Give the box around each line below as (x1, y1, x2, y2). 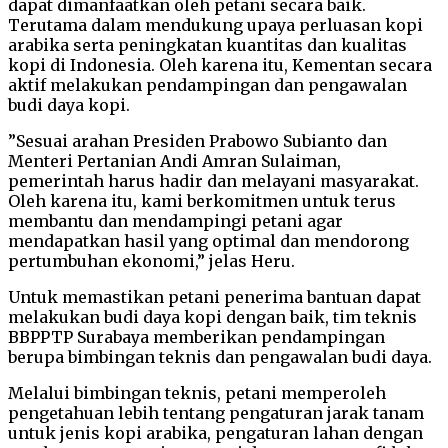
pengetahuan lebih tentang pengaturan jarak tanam (8, 402, 424, 423)
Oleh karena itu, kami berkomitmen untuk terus (8, 190, 396, 211)
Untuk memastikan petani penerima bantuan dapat (8, 286, 421, 307)
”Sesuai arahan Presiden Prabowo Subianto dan (8, 130, 387, 151)
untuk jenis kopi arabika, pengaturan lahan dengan (8, 422, 423, 443)
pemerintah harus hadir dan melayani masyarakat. (8, 170, 419, 191)
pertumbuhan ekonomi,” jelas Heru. (8, 250, 295, 271)
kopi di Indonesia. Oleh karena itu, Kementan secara (8, 54, 432, 75)
